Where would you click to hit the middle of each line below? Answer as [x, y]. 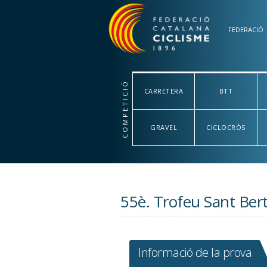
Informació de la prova [195, 252]
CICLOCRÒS [226, 127]
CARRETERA [164, 91]
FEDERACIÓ [246, 30]
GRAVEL [164, 127]
